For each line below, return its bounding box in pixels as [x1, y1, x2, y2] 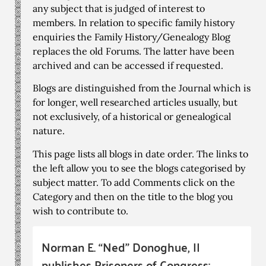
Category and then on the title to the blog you [33, 190, 233, 202]
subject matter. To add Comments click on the [33, 176, 235, 188]
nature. [33, 125, 65, 137]
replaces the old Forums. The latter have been [33, 45, 235, 57]
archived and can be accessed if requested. [33, 59, 223, 71]
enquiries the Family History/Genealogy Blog [33, 31, 230, 43]
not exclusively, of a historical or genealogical [33, 110, 231, 123]
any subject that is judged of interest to [33, 2, 205, 14]
